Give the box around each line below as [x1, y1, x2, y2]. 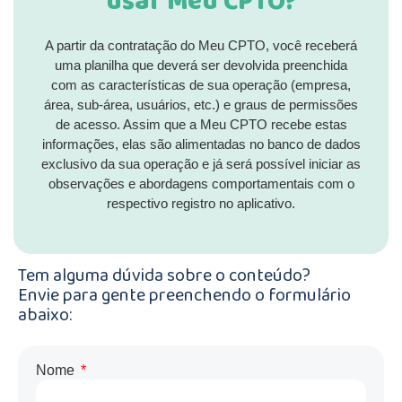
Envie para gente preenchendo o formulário [18, 278, 351, 316]
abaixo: [18, 298, 72, 336]
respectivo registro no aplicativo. [107, 196, 295, 212]
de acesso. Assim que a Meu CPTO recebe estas [55, 117, 347, 133]
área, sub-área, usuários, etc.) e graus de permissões [44, 97, 358, 113]
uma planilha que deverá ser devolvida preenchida [55, 57, 347, 74]
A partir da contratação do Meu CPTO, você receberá [45, 38, 357, 54]
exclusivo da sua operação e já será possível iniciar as [41, 156, 361, 172]
